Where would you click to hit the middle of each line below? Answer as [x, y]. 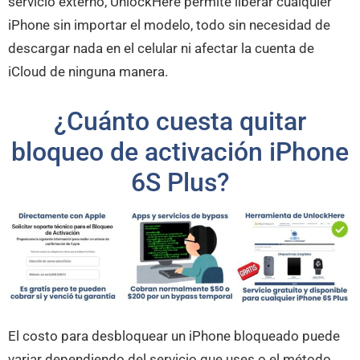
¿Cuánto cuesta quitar [180, 121]
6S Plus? [180, 182]
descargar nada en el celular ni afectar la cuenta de [161, 48]
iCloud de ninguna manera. [88, 71]
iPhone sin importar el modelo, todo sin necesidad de [169, 25]
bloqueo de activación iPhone [180, 151]
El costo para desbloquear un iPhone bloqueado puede [174, 336]
